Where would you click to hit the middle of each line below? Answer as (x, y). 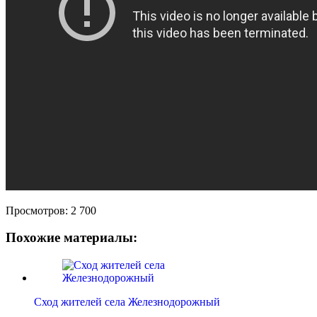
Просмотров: (37, 210)
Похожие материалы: (71, 238)
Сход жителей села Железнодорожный (127, 302)
